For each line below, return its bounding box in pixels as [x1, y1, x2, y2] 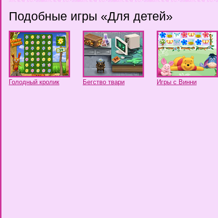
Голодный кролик [9, 78, 59, 86]
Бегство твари [83, 78, 125, 86]
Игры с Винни [157, 78, 197, 86]
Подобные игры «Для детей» [9, 9, 173, 23]
